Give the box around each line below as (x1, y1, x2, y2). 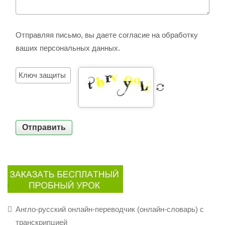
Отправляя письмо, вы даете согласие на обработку (16, 30, 198, 39)
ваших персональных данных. (16, 43, 120, 52)
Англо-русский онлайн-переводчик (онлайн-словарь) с (16, 204, 204, 213)
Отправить (22, 123, 66, 132)
